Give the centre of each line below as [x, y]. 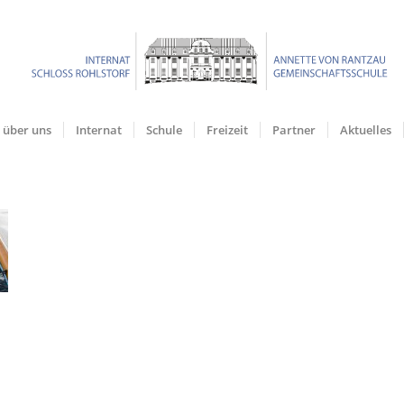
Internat [98, 130]
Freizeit [227, 130]
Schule [164, 130]
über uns [27, 130]
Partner [294, 130]
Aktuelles [365, 130]
